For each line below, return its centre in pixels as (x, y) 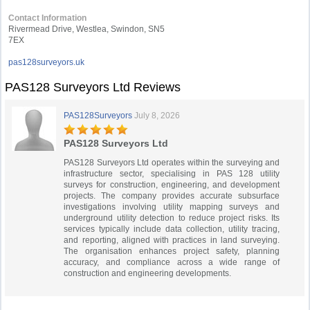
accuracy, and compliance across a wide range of (172, 262)
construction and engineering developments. (148, 273)
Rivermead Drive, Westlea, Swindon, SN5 (87, 29)
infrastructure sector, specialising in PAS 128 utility (172, 174)
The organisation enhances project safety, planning (172, 251)
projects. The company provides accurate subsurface (172, 196)
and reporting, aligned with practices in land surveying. (172, 240)
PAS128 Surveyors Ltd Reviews (93, 87)
